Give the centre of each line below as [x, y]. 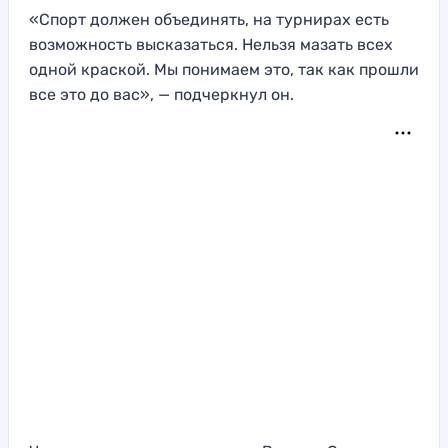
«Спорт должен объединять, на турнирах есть [209, 20]
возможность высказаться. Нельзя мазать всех [211, 45]
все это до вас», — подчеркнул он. [161, 95]
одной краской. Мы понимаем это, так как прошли [224, 70]
